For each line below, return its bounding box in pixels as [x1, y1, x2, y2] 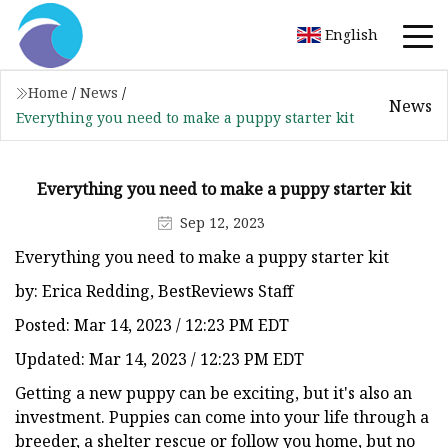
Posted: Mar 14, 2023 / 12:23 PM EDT [15, 313, 289, 336]
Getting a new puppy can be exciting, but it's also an [15, 381, 412, 404]
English [325, 24, 378, 44]
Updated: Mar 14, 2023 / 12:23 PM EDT [15, 347, 304, 370]
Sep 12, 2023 [180, 212, 265, 232]
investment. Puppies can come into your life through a [15, 405, 429, 428]
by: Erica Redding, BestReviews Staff [15, 279, 293, 302]
